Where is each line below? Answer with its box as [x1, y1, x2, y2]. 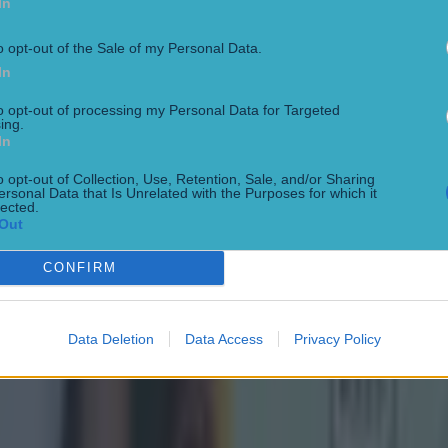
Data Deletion [67, 330, 154, 347]
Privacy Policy [293, 330, 381, 347]
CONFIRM [42, 260, 117, 275]
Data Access [184, 330, 263, 347]
